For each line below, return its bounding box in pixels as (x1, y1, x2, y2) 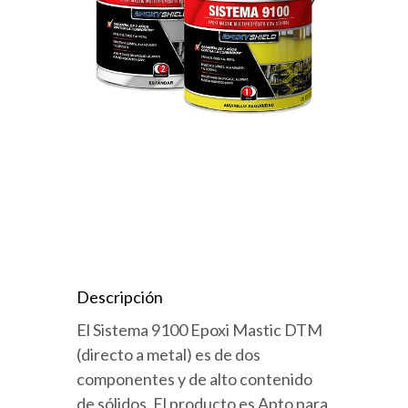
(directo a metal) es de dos (76, 344, 260, 364)
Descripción (76, 287, 163, 307)
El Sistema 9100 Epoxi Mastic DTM (76, 320, 322, 340)
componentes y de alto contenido (76, 369, 312, 389)
